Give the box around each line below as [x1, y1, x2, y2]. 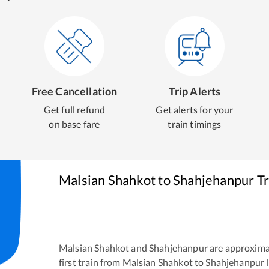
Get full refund [43, 104, 106, 115]
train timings [168, 118, 222, 130]
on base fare [49, 118, 100, 130]
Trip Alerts [168, 85, 221, 98]
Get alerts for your [156, 104, 234, 115]
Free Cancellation [31, 85, 118, 98]
